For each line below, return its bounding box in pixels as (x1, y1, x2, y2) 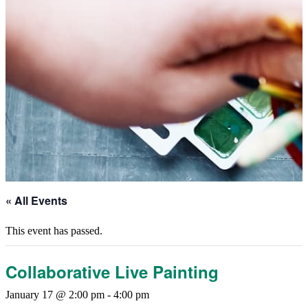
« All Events (5, 192, 67, 209)
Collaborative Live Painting (5, 260, 219, 284)
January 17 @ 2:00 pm (5, 289, 104, 301)
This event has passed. (5, 225, 102, 237)
